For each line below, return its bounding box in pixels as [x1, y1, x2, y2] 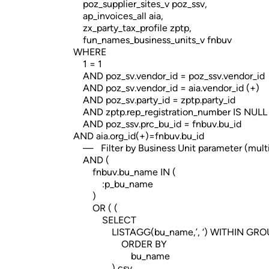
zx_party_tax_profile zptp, [73, 22, 192, 34]
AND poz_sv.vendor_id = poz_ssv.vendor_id [73, 70, 265, 82]
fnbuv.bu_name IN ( [73, 166, 176, 178]
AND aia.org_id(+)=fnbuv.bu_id [73, 130, 204, 142]
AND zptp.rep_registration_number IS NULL [73, 106, 267, 118]
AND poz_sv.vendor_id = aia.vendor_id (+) [73, 82, 259, 94]
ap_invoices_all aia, [73, 10, 163, 22]
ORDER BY [73, 238, 167, 250]
